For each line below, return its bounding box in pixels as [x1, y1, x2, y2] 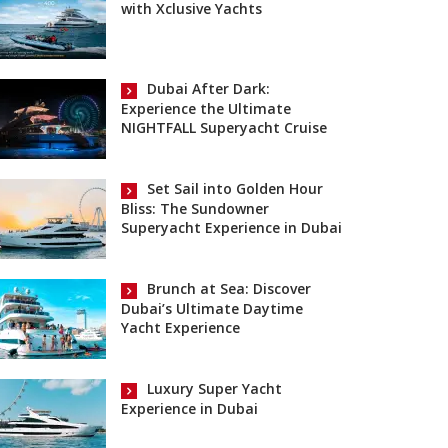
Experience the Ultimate [121, 98, 291, 118]
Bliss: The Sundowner [121, 198, 269, 218]
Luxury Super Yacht [147, 379, 282, 399]
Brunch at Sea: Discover [147, 279, 311, 299]
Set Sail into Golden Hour [147, 179, 323, 199]
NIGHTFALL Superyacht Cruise [121, 117, 327, 137]
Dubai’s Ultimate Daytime [121, 298, 303, 318]
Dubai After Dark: [147, 79, 270, 99]
